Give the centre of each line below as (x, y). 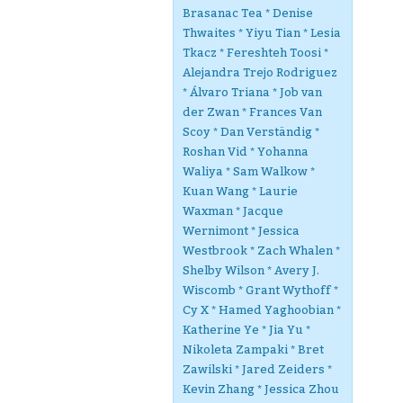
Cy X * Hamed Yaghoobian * (262, 310)
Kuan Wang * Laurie (240, 191)
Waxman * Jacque (233, 211)
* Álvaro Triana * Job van (252, 92)
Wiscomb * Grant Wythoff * (260, 290)
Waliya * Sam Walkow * (249, 171)
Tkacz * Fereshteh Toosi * (255, 53)
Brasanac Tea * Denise (248, 13)
